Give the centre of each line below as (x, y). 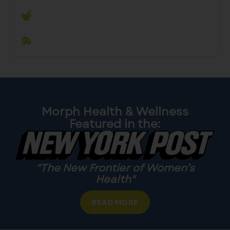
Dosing (92, 15)
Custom (59, 15)
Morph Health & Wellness (115, 111)
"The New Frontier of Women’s (115, 168)
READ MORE (115, 202)
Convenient (67, 41)
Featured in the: (115, 124)
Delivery (110, 41)
